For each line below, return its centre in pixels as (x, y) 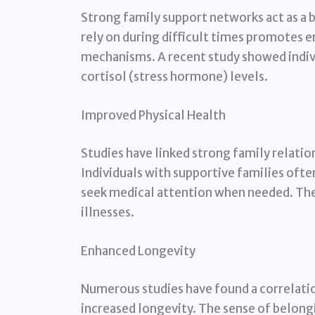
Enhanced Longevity (138, 251)
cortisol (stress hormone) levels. (174, 77)
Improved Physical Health (153, 116)
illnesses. (107, 212)
